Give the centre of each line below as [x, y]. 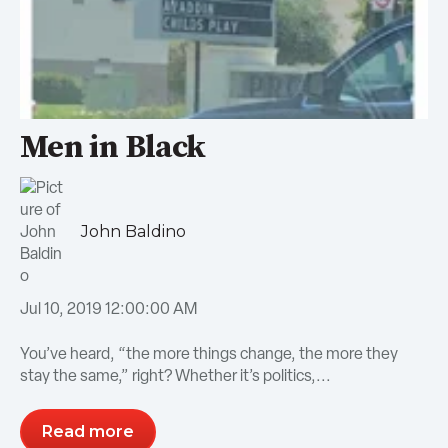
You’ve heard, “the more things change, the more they [209, 353]
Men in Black [113, 148]
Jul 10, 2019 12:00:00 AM [108, 309]
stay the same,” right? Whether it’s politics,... [175, 375]
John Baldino [134, 232]
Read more [88, 432]
